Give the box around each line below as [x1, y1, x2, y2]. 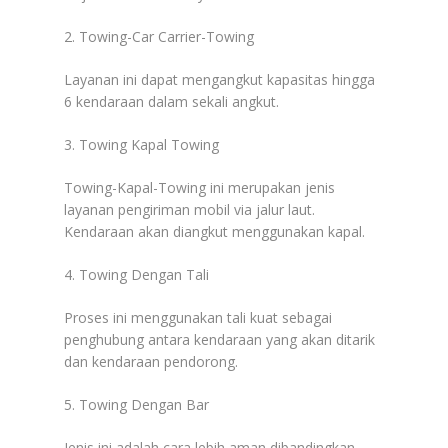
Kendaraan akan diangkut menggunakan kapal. [64, 221, 365, 241]
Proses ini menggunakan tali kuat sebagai [64, 307, 332, 327]
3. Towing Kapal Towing [64, 134, 219, 154]
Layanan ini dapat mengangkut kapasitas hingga [64, 69, 375, 89]
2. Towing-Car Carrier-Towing [64, 26, 254, 46]
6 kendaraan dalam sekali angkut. [64, 91, 279, 111]
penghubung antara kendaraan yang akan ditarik [64, 329, 375, 349]
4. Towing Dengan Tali [64, 264, 209, 284]
